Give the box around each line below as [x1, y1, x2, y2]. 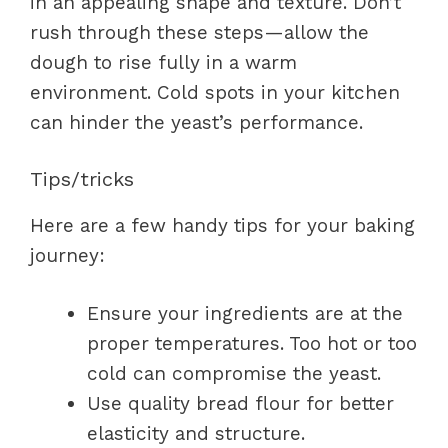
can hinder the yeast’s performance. [30, 111, 363, 134]
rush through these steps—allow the [30, 21, 369, 44]
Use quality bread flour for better [87, 392, 394, 415]
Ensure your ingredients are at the [87, 302, 403, 325]
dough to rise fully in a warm [30, 51, 297, 74]
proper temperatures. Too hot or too [87, 332, 417, 355]
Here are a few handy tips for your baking [30, 213, 415, 237]
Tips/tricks [30, 166, 134, 191]
